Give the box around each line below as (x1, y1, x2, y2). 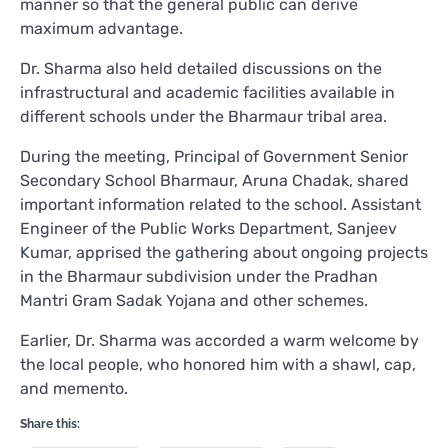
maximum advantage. (20, 18, 183, 38)
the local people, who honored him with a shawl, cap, (20, 354, 416, 374)
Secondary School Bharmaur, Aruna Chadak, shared (20, 170, 409, 190)
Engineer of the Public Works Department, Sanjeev (20, 218, 397, 238)
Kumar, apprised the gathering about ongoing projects (20, 242, 428, 262)
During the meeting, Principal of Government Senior (20, 146, 408, 166)
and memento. (20, 378, 128, 398)
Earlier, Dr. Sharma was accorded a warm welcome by (20, 330, 419, 350)
